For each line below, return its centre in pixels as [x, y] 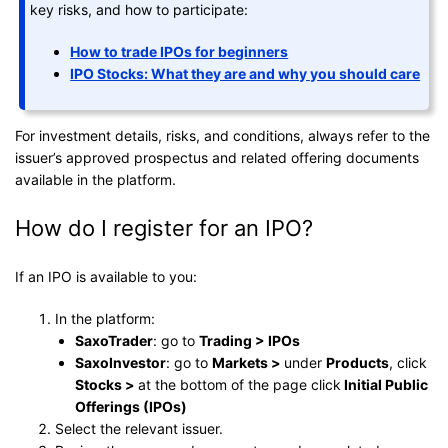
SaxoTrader [114, 340]
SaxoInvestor [120, 362]
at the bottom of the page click [239, 384]
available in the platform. [95, 179]
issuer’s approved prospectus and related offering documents [217, 157]
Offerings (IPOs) [132, 406]
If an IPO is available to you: [106, 276]
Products [357, 362]
